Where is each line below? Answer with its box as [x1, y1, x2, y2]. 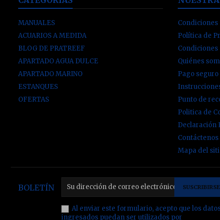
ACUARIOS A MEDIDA [18, 31, 86, 40]
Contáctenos [178, 133, 219, 142]
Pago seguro [178, 69, 219, 78]
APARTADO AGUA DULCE [18, 56, 98, 65]
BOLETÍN [18, 182, 54, 192]
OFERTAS [18, 95, 49, 104]
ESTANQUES [18, 82, 58, 91]
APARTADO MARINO [18, 69, 82, 78]
